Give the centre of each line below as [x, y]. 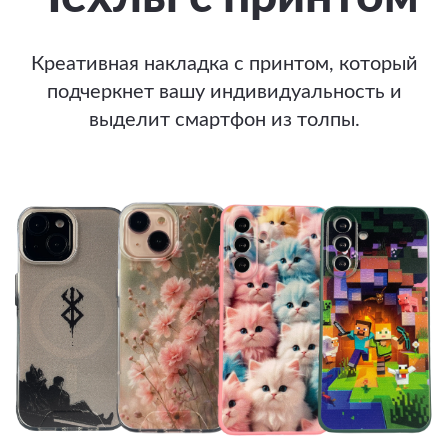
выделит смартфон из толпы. [224, 119]
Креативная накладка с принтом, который [224, 63]
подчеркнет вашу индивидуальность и [224, 91]
